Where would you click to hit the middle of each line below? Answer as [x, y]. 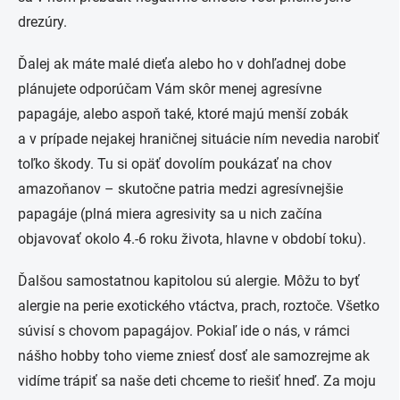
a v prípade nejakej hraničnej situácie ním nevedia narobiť [199, 139]
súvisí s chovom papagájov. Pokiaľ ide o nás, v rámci [184, 331]
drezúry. [44, 22]
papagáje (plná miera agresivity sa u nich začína [170, 214]
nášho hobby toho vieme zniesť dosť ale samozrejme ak [194, 356]
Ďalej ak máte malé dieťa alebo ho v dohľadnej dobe [182, 64]
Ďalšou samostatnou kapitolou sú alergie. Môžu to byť [189, 281]
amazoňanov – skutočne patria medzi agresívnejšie [180, 189]
